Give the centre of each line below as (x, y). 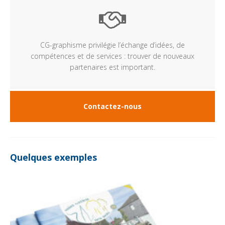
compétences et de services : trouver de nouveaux (113, 56)
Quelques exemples (53, 157)
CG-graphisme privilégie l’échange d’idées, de (113, 45)
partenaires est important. (113, 67)
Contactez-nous (113, 106)
